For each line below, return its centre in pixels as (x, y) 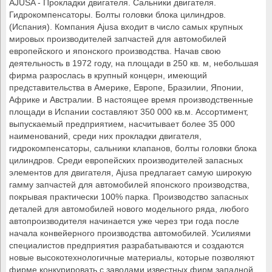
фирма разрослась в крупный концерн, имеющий (108, 75)
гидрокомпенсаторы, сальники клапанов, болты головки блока (133, 148)
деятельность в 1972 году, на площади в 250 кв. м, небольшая (134, 63)
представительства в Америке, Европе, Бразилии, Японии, (126, 87)
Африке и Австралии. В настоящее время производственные (131, 100)
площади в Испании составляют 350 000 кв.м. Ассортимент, (129, 112)
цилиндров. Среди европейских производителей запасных (126, 160)
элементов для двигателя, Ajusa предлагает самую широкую (131, 172)
